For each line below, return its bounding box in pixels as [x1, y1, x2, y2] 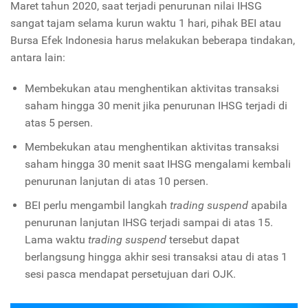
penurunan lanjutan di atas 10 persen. [24, 174, 208, 188]
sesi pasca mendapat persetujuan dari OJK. [24, 267, 239, 280]
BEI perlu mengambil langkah [24, 198, 167, 212]
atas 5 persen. [24, 115, 93, 129]
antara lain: [10, 50, 65, 64]
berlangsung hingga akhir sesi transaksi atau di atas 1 [24, 250, 287, 263]
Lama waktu [24, 232, 85, 246]
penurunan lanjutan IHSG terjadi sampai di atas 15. [24, 215, 273, 229]
